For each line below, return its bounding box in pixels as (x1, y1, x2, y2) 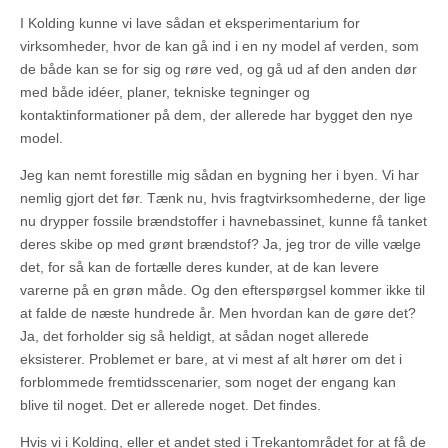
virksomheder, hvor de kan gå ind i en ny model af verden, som (20, 38, 419, 54)
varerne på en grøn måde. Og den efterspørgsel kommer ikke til (20, 282, 425, 298)
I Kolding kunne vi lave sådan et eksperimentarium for (20, 15, 360, 31)
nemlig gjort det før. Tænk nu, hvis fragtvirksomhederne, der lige (20, 190, 426, 206)
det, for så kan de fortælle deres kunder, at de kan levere (20, 259, 379, 275)
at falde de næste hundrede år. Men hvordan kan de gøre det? (20, 305, 416, 321)
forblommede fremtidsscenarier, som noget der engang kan (20, 374, 396, 390)
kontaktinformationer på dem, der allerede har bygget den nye (20, 107, 413, 123)
